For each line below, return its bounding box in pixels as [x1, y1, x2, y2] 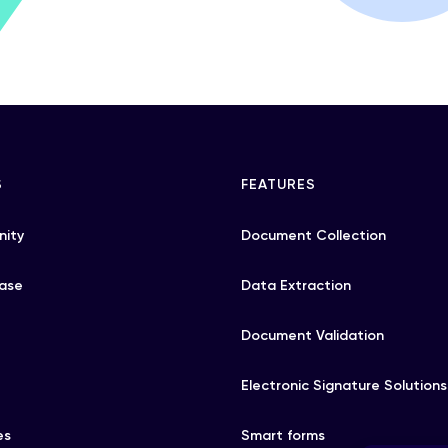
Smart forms [241, 427, 326, 444]
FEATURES [241, 176, 317, 193]
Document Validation [241, 327, 385, 344]
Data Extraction [241, 277, 352, 294]
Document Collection [241, 227, 387, 244]
